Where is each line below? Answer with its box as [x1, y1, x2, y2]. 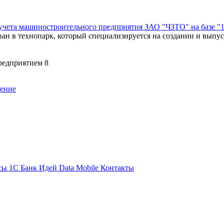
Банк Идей [20, 163, 59, 172]
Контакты [100, 163, 134, 172]
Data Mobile [59, 163, 100, 172]
